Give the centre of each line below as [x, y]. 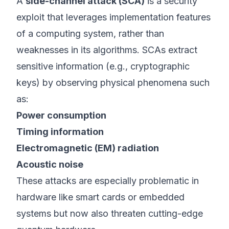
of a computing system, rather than [90, 33]
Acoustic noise [50, 164]
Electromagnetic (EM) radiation [88, 148]
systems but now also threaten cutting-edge [110, 213]
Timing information [60, 132]
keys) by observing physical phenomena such [113, 83]
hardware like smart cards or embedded [100, 197]
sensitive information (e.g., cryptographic [103, 66]
